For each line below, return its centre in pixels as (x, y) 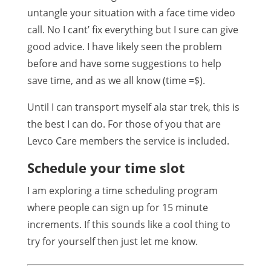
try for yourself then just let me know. (112, 241)
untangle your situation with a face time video (131, 13)
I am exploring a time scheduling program (122, 191)
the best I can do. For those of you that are (124, 124)
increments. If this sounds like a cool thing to (129, 224)
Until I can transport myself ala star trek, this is (133, 107)
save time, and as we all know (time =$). (116, 80)
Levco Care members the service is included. (128, 141)
